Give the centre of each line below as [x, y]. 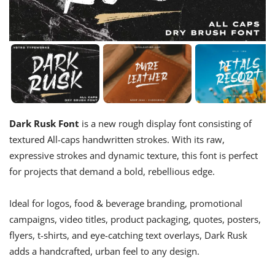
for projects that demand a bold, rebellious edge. [112, 172]
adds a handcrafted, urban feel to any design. [104, 251]
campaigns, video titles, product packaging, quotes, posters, [135, 219]
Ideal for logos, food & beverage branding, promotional [126, 203]
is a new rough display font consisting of [165, 124]
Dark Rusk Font [44, 124]
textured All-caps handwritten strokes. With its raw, [117, 140]
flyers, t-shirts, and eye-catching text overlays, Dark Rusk [128, 235]
